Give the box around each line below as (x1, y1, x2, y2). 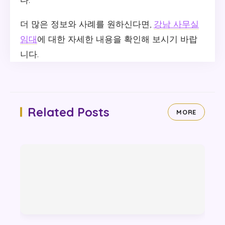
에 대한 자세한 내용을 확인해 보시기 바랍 (37, 33, 197, 44)
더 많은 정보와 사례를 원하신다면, (20, 18, 154, 29)
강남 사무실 (154, 18, 199, 29)
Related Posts (28, 104, 109, 120)
